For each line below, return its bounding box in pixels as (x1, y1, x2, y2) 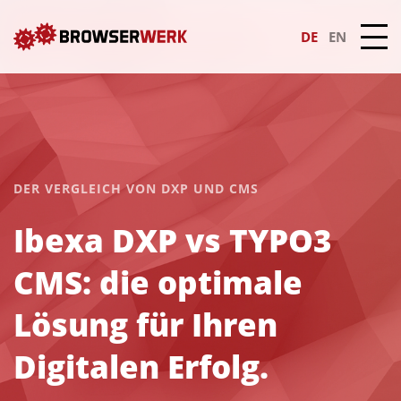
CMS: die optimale (13, 261, 303, 303)
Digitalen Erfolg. (13, 346, 269, 388)
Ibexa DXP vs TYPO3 (13, 219, 332, 261)
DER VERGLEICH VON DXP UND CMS (13, 180, 259, 197)
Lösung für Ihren (13, 303, 277, 346)
